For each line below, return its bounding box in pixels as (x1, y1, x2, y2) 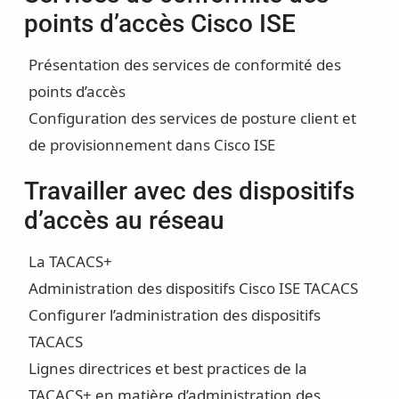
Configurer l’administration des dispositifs (28, 305, 321, 326)
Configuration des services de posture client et (28, 108, 356, 129)
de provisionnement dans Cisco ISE (28, 134, 275, 156)
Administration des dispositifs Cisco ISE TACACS (28, 278, 358, 299)
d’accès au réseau (23, 206, 224, 236)
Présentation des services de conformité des (28, 54, 341, 76)
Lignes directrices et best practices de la (28, 358, 307, 379)
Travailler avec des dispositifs (23, 176, 354, 207)
